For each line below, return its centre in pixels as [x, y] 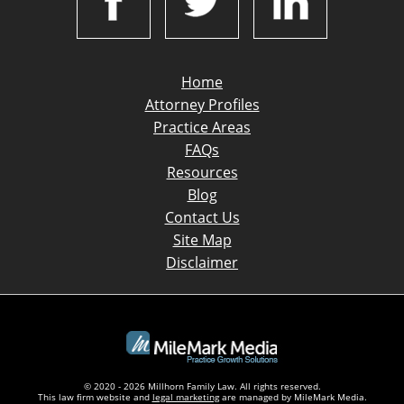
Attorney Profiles [202, 105]
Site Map [202, 240]
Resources [202, 173]
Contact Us [202, 218]
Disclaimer [202, 263]
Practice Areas [202, 128]
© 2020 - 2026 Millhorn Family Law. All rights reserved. [202, 386]
